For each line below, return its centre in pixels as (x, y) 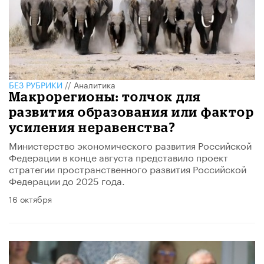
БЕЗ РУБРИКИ (36, 85)
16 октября (30, 199)
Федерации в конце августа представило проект (118, 157)
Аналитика (95, 85)
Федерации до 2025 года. (67, 180)
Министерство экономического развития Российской (130, 145)
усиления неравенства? (93, 127)
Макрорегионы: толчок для (105, 97)
